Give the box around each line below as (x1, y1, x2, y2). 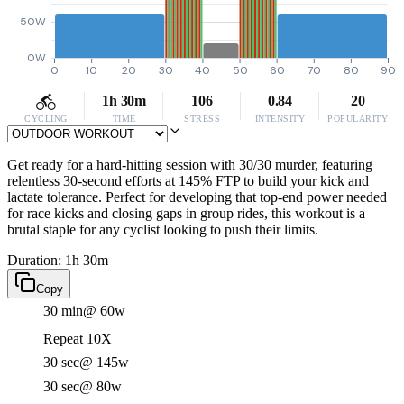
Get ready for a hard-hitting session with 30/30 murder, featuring (7, 157, 372, 172)
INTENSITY (254, 114, 306, 124)
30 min (43, 303, 83, 318)
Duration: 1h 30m (7, 252, 108, 268)
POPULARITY (327, 114, 389, 124)
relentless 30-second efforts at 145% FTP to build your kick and (7, 173, 369, 188)
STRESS (184, 114, 220, 124)
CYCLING (24, 114, 68, 124)
